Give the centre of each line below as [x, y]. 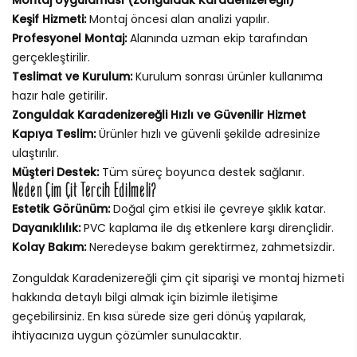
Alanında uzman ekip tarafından [217, 38]
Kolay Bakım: [49, 247]
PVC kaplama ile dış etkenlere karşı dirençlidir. [207, 228]
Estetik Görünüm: [61, 208]
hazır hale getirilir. [60, 95]
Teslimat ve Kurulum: [72, 76]
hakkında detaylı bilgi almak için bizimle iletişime [145, 297]
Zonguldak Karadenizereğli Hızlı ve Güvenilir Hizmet [159, 114]
